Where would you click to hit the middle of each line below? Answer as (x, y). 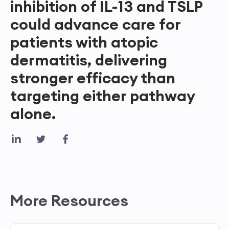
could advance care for (95, 24)
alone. (33, 114)
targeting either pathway (102, 96)
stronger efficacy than (93, 78)
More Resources (69, 201)
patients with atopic (84, 42)
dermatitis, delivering (89, 60)
